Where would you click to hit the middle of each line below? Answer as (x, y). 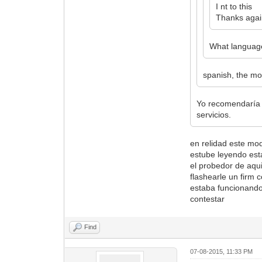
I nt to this (234, 6)
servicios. (214, 114)
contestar (208, 199)
